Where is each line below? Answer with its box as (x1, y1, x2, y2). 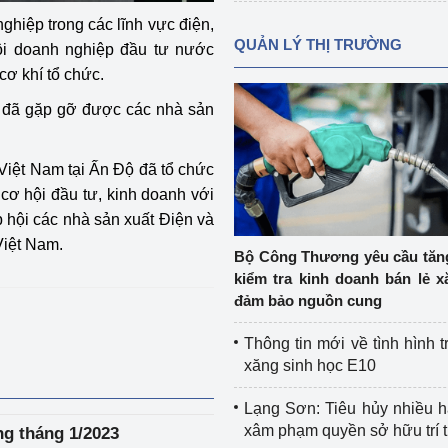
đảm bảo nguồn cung (233, 292, 382, 309)
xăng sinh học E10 (243, 357, 376, 374)
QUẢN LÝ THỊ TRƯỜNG (233, 36, 402, 53)
